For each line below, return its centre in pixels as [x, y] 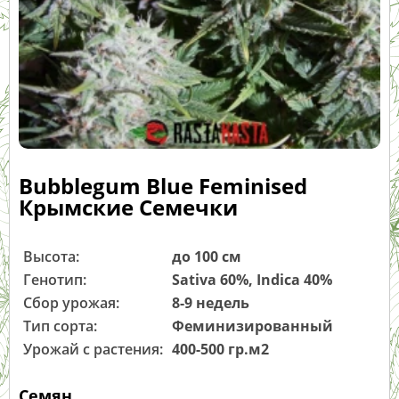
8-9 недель [211, 303]
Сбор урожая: [71, 303]
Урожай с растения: [93, 350]
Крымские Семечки [128, 208]
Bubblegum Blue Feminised [163, 186]
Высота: [51, 257]
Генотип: [55, 280]
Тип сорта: [60, 326]
